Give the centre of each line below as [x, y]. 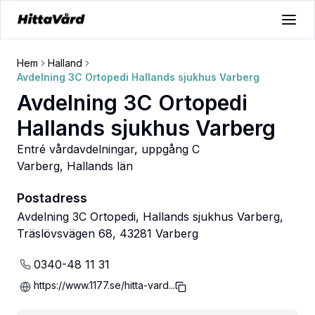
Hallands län [100, 166]
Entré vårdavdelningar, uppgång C [108, 149]
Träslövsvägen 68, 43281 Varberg [108, 233]
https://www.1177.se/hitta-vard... [104, 285]
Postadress [52, 198]
